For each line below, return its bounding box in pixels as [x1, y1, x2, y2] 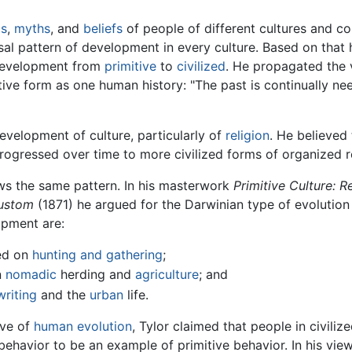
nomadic [5, 266, 57, 283]
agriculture [135, 266, 199, 283]
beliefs [83, 20, 123, 36]
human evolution [34, 317, 132, 334]
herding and [57, 266, 135, 283]
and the [37, 286, 90, 302]
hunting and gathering [32, 246, 163, 262]
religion [225, 126, 269, 143]
